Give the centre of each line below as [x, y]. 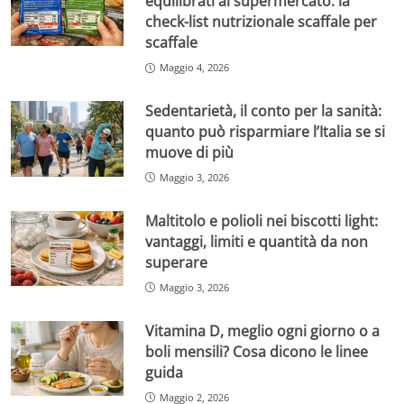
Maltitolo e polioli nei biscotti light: [262, 220]
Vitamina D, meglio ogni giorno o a [263, 331]
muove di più [190, 152]
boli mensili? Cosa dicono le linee [257, 351]
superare [177, 262]
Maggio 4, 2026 [195, 68]
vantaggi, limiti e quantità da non [257, 241]
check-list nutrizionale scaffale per [262, 22]
